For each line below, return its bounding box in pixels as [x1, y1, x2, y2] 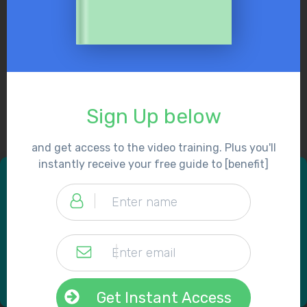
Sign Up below [86, 104, 221, 129]
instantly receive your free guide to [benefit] [38, 158, 269, 171]
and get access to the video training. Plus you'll [31, 141, 276, 154]
